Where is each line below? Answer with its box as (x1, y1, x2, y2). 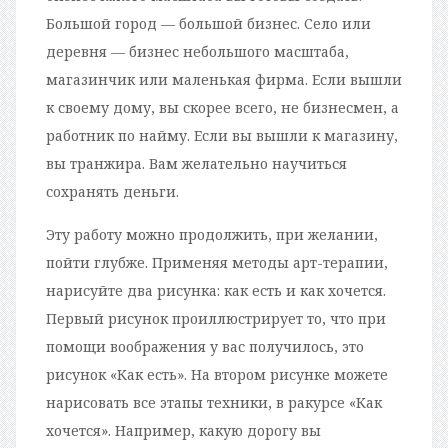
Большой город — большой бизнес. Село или (46, 13, 371, 33)
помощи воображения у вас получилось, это (46, 336, 364, 356)
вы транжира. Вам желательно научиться (46, 153, 347, 173)
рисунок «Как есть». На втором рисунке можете (46, 364, 388, 384)
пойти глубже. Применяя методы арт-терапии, (46, 252, 388, 272)
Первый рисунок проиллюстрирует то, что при (46, 308, 386, 328)
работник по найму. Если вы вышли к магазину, (46, 125, 398, 145)
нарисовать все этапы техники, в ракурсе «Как (46, 392, 382, 412)
